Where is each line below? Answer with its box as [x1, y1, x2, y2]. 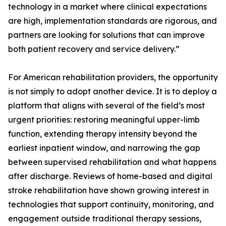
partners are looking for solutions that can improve [8, 30, 205, 40]
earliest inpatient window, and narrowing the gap [8, 143, 200, 153]
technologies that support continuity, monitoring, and [8, 199, 214, 210]
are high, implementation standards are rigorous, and [8, 16, 217, 26]
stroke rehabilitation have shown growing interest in [8, 185, 209, 196]
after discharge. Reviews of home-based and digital [8, 171, 212, 182]
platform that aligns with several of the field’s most [8, 100, 205, 111]
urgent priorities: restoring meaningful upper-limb [8, 115, 200, 125]
